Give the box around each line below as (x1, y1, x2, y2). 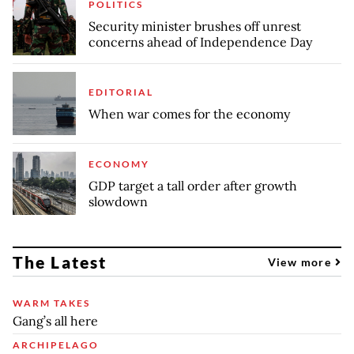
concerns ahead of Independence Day (88, 33, 312, 50)
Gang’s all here (13, 312, 98, 329)
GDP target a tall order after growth (88, 177, 297, 194)
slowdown (88, 193, 148, 209)
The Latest (13, 251, 107, 272)
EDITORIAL (88, 85, 153, 98)
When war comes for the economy (88, 105, 290, 122)
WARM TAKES (13, 296, 90, 309)
